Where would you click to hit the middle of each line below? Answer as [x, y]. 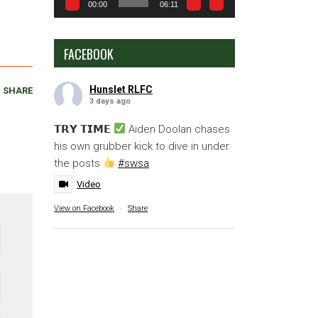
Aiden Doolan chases [178, 129]
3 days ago [110, 101]
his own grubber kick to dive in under [142, 146]
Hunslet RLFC [121, 89]
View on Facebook [84, 208]
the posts [78, 163]
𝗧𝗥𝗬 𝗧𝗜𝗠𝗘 [84, 129]
